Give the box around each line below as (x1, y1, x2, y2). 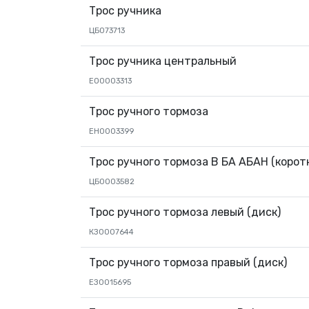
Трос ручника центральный (89, 54, 237, 68)
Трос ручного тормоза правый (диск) (89, 256, 287, 269)
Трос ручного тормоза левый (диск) (89, 206, 281, 219)
